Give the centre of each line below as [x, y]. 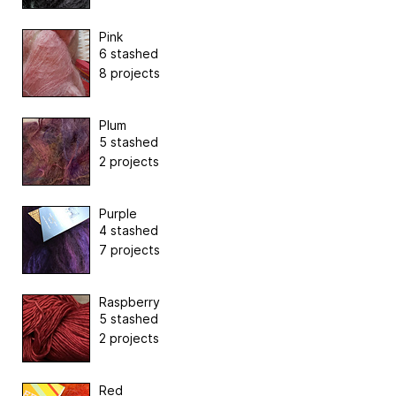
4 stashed [129, 230]
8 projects [129, 72]
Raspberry [129, 301]
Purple [118, 213]
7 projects [129, 249]
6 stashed [129, 53]
